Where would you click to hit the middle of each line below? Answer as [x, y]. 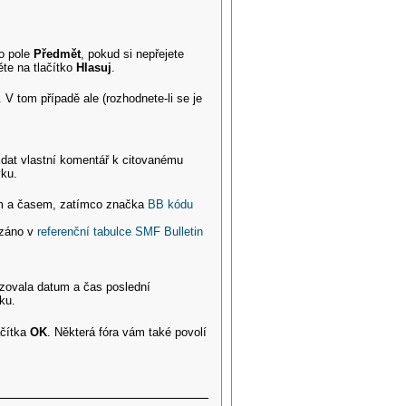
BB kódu [171, 205]
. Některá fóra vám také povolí [127, 332]
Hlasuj [94, 67]
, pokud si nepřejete [133, 53]
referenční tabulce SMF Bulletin [121, 232]
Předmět [58, 53]
